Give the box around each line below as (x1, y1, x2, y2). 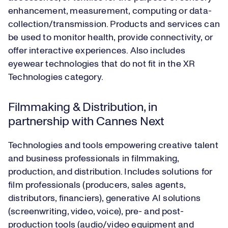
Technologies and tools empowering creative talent (8, 141, 218, 151)
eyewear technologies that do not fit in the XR (8, 60, 195, 69)
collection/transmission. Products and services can (8, 20, 220, 30)
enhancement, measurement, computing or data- (8, 7, 212, 16)
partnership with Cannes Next (8, 116, 164, 128)
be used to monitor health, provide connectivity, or (8, 33, 213, 43)
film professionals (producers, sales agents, (8, 181, 185, 190)
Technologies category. (8, 73, 103, 82)
